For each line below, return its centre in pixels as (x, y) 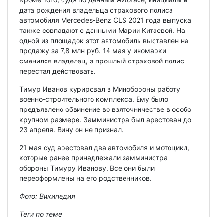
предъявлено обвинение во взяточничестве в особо (105, 109)
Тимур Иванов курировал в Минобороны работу (100, 89)
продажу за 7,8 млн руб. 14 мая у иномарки (93, 50)
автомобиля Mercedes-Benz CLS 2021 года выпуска (105, 20)
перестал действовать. (58, 71)
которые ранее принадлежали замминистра (93, 157)
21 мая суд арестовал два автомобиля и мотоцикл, (104, 147)
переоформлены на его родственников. (85, 178)
